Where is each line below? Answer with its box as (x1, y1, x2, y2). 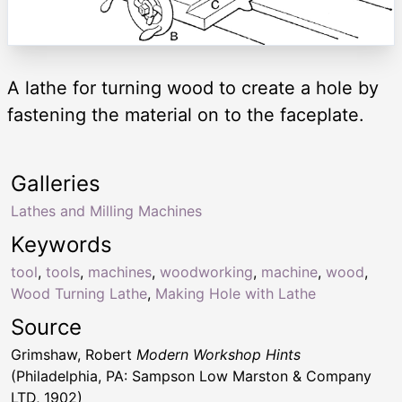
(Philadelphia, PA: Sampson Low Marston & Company (11, 367, 371, 386)
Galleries (11, 170, 100, 197)
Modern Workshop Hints (136, 345, 301, 364)
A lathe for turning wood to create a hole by (7, 77, 379, 100)
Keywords (11, 232, 112, 258)
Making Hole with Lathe (155, 284, 316, 303)
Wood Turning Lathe (11, 284, 147, 303)
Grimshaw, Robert (11, 345, 136, 364)
